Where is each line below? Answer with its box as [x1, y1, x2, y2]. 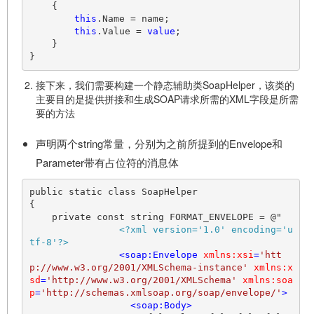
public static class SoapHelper [29, 186, 198, 198]
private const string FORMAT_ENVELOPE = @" [29, 212, 52, 223]
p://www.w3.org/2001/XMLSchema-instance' [29, 262, 248, 273]
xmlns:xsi [203, 250, 254, 261]
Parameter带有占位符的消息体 [36, 154, 179, 170]
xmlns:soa [242, 275, 293, 286]
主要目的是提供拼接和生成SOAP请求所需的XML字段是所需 [36, 91, 299, 106]
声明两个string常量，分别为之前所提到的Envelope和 [36, 135, 282, 151]
